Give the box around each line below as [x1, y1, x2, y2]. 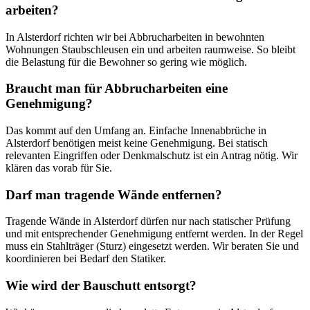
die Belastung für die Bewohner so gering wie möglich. [6, 55, 247, 68]
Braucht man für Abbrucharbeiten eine [6, 81, 228, 96]
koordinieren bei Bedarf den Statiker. [6, 253, 166, 265]
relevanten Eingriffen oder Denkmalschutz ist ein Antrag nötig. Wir [6, 149, 298, 162]
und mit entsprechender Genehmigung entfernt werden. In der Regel [6, 228, 303, 240]
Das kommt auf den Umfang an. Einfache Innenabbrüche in [6, 125, 266, 137]
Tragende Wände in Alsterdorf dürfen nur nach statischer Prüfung [6, 215, 291, 228]
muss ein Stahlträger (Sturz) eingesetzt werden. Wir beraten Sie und [6, 240, 299, 253]
